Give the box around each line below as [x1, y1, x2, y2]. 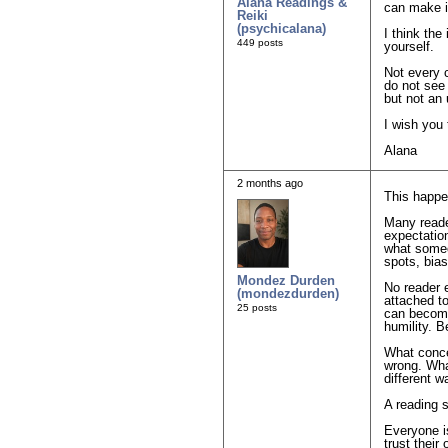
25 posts [237, 302, 277, 314]
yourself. [384, 39, 434, 55]
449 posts [237, 36, 283, 48]
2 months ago [237, 177, 303, 190]
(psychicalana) [237, 20, 326, 36]
